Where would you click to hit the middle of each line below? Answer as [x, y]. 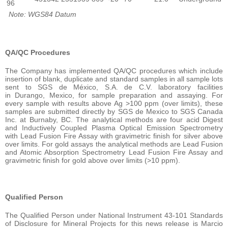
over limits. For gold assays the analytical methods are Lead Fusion [114, 144]
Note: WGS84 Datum [42, 15]
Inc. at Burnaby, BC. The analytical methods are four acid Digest [114, 120]
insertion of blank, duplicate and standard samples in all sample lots [114, 79]
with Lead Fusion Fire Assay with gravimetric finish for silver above [114, 136]
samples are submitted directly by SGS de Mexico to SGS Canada [114, 112]
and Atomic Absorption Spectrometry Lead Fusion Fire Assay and [114, 152]
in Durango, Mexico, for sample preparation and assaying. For [114, 95]
